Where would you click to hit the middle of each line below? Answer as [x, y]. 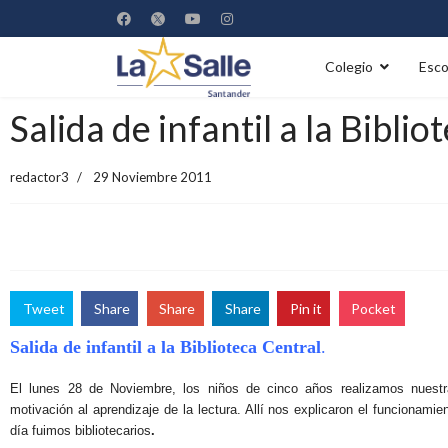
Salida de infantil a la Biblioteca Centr [158, 347]
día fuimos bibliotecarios [80, 431]
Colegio [349, 66]
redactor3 [39, 177]
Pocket [374, 308]
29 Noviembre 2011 [152, 177]
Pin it [306, 308]
